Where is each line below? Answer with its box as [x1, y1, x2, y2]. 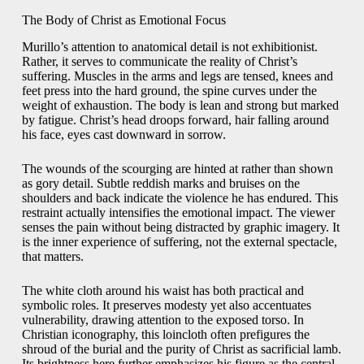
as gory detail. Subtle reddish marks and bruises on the [21, 176, 300, 191]
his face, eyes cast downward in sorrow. [21, 128, 226, 142]
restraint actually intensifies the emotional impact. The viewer [21, 206, 335, 220]
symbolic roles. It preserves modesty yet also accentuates [21, 298, 311, 313]
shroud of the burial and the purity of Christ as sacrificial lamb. [21, 342, 341, 357]
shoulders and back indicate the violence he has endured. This [21, 191, 338, 206]
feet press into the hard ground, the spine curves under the [21, 84, 317, 98]
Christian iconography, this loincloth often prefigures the [21, 327, 310, 342]
